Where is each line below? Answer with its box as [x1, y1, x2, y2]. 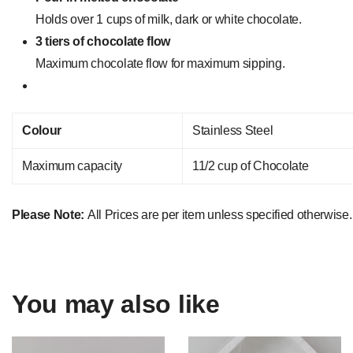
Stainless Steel [192, 123, 273, 137]
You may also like [12, 289, 220, 318]
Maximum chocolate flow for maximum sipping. [35, 56, 285, 70]
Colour [22, 123, 62, 137]
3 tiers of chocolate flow [35, 34, 170, 48]
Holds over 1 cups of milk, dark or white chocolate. [35, 12, 302, 26]
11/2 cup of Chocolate [192, 158, 309, 173]
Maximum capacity [22, 158, 122, 173]
